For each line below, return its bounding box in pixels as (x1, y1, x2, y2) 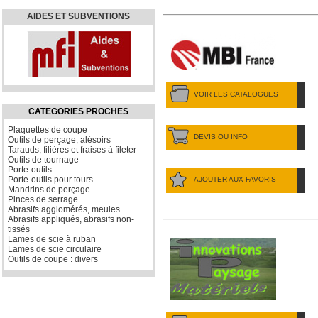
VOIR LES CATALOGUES (194, 89, 278, 98)
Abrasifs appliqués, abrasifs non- (8, 214, 134, 225)
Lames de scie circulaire (8, 244, 102, 255)
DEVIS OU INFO (194, 132, 248, 141)
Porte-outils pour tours (8, 175, 93, 185)
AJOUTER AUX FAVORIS (194, 175, 276, 183)
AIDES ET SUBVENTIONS (27, 11, 131, 22)
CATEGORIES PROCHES (28, 106, 129, 116)
